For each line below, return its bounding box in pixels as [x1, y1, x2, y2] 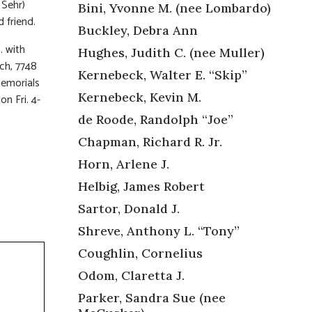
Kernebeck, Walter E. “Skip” [78, 66, 247, 83]
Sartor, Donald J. [78, 200, 180, 217]
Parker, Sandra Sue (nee [78, 289, 226, 306]
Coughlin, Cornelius [78, 244, 203, 261]
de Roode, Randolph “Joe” [78, 111, 233, 127]
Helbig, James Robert [78, 178, 205, 194]
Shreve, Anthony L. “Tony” [78, 222, 240, 239]
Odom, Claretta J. [78, 267, 185, 283]
